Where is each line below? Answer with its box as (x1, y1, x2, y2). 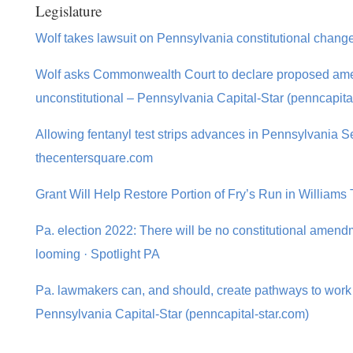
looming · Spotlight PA (35, 247, 160, 261)
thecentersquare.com (35, 151, 153, 165)
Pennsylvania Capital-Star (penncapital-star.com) (35, 307, 309, 321)
